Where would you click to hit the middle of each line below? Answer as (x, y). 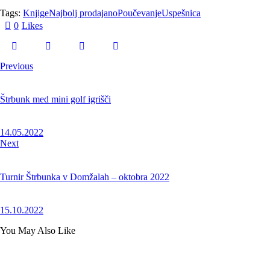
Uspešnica (181, 13)
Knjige (36, 13)
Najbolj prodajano (83, 13)
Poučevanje (140, 13)
